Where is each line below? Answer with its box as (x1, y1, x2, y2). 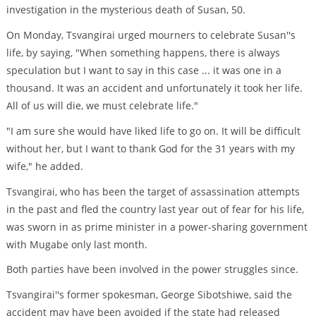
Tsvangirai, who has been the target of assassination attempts (6, 184, 300, 198)
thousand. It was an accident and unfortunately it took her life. (6, 81, 303, 95)
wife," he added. (6, 159, 83, 173)
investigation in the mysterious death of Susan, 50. (6, 3, 245, 17)
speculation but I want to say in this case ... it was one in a (6, 63, 281, 78)
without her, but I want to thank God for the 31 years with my (6, 141, 295, 155)
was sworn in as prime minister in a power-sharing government (6, 219, 308, 233)
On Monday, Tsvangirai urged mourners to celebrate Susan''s (6, 28, 296, 42)
